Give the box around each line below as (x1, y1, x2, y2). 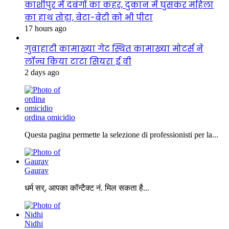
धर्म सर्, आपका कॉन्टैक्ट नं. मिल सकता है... (25, 184, 149, 193)
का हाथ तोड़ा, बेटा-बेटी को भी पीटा (25, 12, 153, 24)
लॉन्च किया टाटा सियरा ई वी (25, 56, 131, 68)
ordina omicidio (25, 113, 75, 122)
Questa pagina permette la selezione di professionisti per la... (25, 130, 218, 140)
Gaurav (25, 166, 49, 175)
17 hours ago (25, 24, 66, 33)
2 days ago (25, 68, 59, 77)
